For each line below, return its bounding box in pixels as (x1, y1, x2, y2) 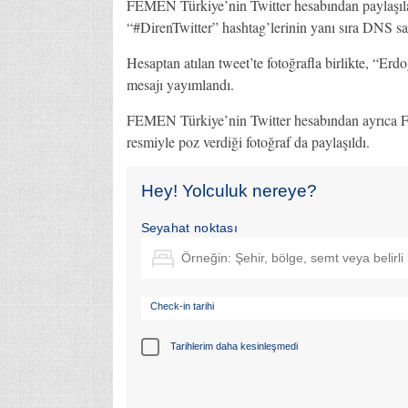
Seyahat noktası (140, 220, 238, 235)
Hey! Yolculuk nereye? (140, 180, 317, 200)
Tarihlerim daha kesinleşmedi (169, 341, 298, 352)
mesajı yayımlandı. (126, 74, 234, 94)
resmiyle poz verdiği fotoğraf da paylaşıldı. (126, 131, 370, 151)
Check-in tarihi (149, 300, 214, 311)
